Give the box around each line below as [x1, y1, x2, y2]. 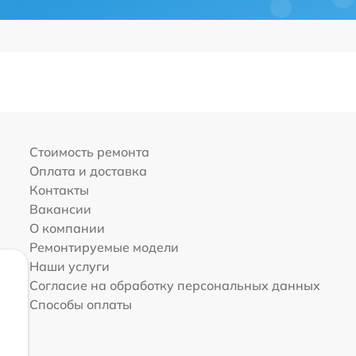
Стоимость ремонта [29, 144, 149, 160]
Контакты [29, 182, 89, 198]
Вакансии [29, 201, 91, 217]
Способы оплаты [29, 296, 132, 312]
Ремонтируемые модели [29, 239, 179, 255]
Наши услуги [29, 258, 110, 274]
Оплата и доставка [29, 163, 147, 179]
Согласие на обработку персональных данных [29, 277, 320, 293]
